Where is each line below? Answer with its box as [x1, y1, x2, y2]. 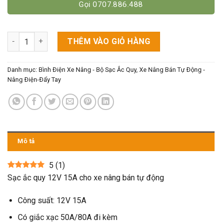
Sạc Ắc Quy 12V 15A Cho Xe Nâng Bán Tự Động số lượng [7, 32, 198, 41]
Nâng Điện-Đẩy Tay [7, 76, 61, 84]
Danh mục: [7, 66, 39, 74]
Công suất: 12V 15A [17, 195, 86, 205]
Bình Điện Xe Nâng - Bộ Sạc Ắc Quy [39, 66, 136, 74]
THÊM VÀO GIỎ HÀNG [67, 36, 151, 46]
